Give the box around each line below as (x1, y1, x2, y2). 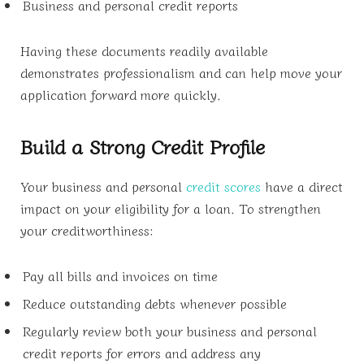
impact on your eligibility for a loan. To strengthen (20, 198, 321, 219)
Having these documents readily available (20, 41, 268, 61)
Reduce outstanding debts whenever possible (23, 293, 287, 314)
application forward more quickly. (20, 84, 221, 105)
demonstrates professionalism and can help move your (20, 63, 342, 83)
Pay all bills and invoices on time (23, 266, 218, 286)
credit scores (186, 176, 261, 197)
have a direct (261, 176, 343, 197)
